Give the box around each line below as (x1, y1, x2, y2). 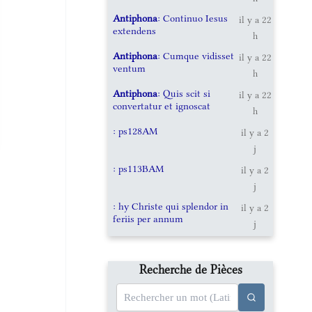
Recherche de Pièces (139, 262, 242, 276)
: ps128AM (113, 124, 158, 137)
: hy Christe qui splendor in (113, 199, 229, 212)
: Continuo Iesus (157, 11, 228, 24)
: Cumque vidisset (157, 49, 235, 62)
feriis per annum (113, 212, 184, 225)
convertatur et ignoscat (113, 99, 211, 112)
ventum (113, 61, 146, 75)
